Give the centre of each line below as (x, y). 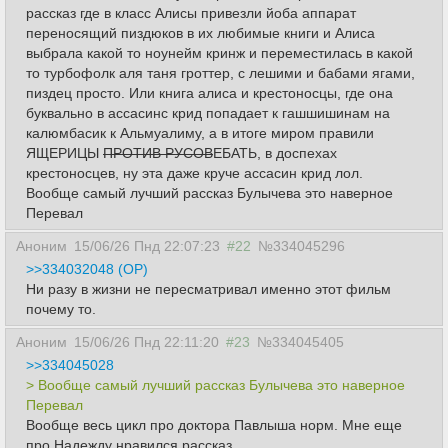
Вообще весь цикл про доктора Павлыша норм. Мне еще (214, 424)
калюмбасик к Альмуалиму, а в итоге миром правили (200, 132)
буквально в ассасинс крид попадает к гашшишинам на (208, 112)
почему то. (61, 308)
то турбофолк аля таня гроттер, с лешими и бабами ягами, (220, 72)
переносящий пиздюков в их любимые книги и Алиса (200, 32)
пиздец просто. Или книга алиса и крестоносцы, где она (209, 92)
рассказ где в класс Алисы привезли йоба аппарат (191, 12)
